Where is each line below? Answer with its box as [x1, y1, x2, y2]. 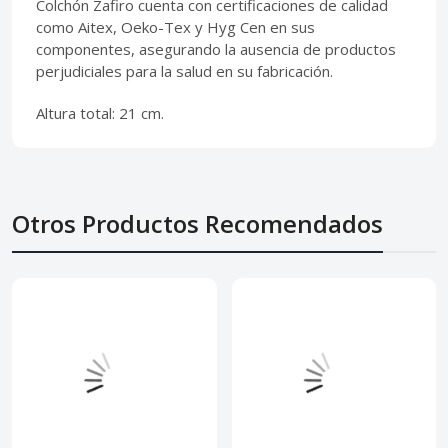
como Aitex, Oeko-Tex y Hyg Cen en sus [36, 17, 315, 38]
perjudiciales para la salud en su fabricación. [36, 61, 333, 82]
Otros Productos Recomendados [12, 207, 383, 241]
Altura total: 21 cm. [36, 103, 164, 124]
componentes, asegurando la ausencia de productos [36, 39, 396, 60]
